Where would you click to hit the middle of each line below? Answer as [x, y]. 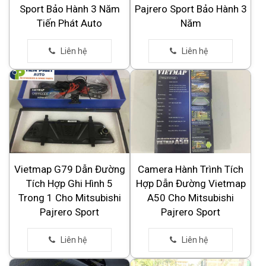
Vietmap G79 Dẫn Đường [69, 170]
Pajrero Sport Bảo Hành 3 [191, 9]
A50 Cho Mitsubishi [191, 198]
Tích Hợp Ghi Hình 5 [69, 184]
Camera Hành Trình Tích [191, 170]
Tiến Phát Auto [69, 23]
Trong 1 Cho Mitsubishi [69, 198]
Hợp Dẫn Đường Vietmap [191, 184]
